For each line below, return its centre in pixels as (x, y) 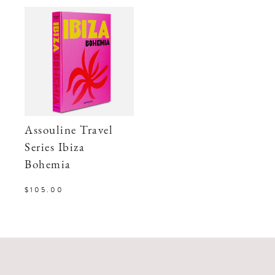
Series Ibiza (55, 148)
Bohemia (48, 165)
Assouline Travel (69, 131)
